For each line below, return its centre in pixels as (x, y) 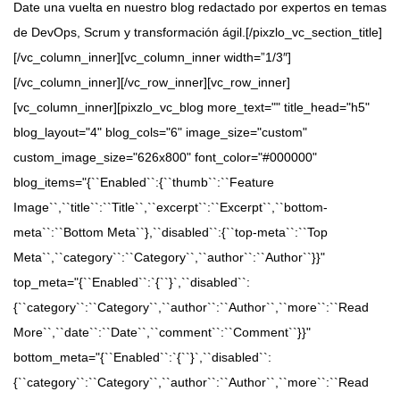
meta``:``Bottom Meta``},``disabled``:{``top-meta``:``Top (171, 233)
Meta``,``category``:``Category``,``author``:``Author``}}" (169, 258)
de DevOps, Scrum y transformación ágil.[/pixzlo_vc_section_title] (198, 33)
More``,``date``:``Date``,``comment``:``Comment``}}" (162, 333)
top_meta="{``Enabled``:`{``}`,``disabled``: (132, 283)
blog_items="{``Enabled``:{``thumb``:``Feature (144, 183)
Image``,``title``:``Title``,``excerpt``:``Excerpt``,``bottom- (171, 208)
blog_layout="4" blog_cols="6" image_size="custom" (160, 133)
